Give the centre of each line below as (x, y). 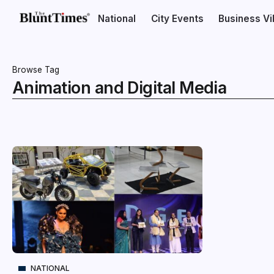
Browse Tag (36, 70)
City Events (177, 19)
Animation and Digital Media (120, 88)
